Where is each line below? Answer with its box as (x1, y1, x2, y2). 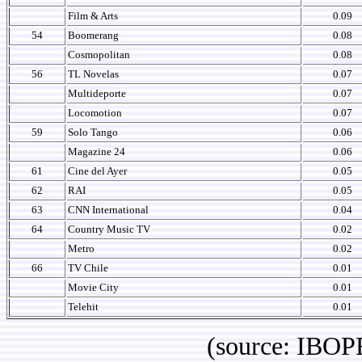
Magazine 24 (68, 145, 125, 158)
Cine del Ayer (68, 165, 127, 177)
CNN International (68, 204, 149, 216)
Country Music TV (68, 223, 150, 235)
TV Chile (68, 262, 108, 274)
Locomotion (68, 107, 122, 119)
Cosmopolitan (68, 48, 130, 61)
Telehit (68, 301, 99, 313)
